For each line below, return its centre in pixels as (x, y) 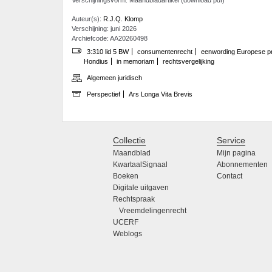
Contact (230, 176)
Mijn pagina (236, 153)
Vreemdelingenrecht (153, 211)
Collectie (129, 141)
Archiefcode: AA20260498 (110, 38)
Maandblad (132, 153)
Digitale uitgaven (141, 188)
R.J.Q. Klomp (123, 19)
